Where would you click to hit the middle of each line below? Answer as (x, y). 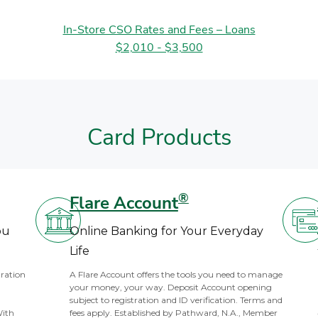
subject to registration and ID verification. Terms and (176, 300)
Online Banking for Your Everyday (166, 231)
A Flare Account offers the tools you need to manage (176, 274)
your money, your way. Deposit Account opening (170, 287)
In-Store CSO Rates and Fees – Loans (159, 30)
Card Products (159, 137)
